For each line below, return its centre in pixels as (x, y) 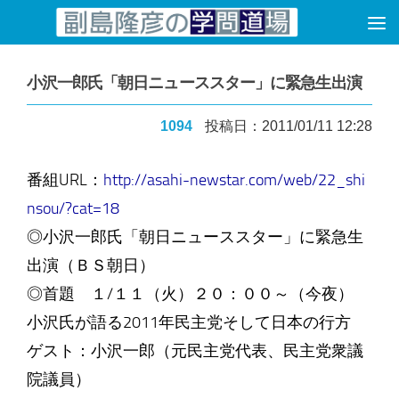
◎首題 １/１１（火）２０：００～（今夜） (190, 294)
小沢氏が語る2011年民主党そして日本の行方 (188, 322)
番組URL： (65, 180)
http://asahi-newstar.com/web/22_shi (234, 180)
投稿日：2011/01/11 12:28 (289, 126)
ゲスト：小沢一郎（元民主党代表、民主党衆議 (195, 351)
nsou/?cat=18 (73, 208)
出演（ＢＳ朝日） (90, 265)
